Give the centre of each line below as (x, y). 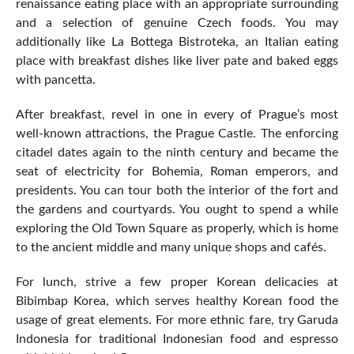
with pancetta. (55, 80)
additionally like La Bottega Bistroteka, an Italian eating (177, 42)
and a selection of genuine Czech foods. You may (177, 23)
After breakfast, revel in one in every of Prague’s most (177, 115)
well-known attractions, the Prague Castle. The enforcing (177, 134)
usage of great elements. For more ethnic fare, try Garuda (177, 320)
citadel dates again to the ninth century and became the (177, 153)
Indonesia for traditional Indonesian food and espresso (177, 339)
